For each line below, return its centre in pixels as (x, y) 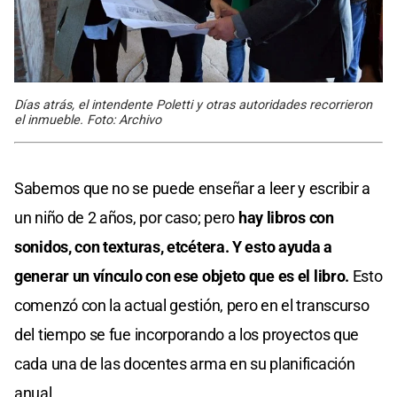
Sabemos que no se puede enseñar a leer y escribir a (192, 189)
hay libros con (286, 218)
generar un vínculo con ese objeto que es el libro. (182, 276)
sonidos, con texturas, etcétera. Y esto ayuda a (173, 247)
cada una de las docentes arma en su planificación (185, 364)
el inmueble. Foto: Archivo (88, 121)
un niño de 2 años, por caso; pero (126, 218)
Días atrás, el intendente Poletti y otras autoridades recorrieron (193, 105)
